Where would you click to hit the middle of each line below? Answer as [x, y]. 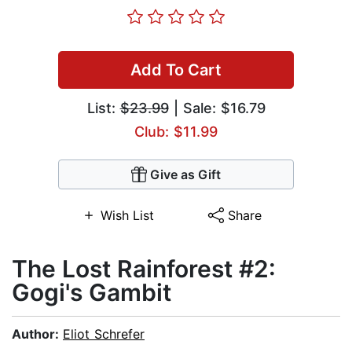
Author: [37, 334]
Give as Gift [185, 175]
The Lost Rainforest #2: [144, 269]
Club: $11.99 [176, 132]
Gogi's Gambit [92, 293]
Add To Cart [176, 70]
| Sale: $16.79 [217, 108]
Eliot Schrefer [104, 334]
